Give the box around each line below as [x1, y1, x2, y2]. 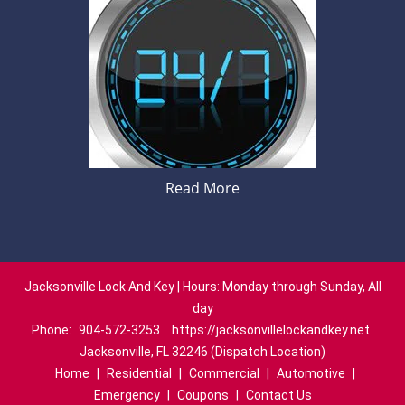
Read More [165, 178, 240, 198]
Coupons [176, 388, 229, 402]
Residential [106, 366, 172, 381]
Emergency [93, 388, 160, 402]
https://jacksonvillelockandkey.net [171, 323, 370, 337]
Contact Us [245, 388, 312, 402]
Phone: [31, 323, 74, 337]
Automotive [276, 366, 345, 381]
